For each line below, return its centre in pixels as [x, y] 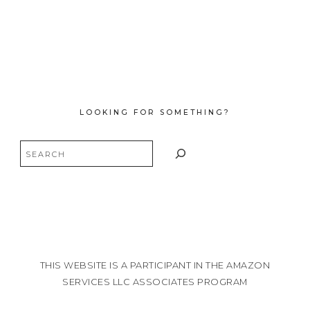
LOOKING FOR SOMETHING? [155, 112]
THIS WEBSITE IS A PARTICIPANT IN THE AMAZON [155, 266]
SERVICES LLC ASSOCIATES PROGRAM [155, 282]
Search [34, 145]
